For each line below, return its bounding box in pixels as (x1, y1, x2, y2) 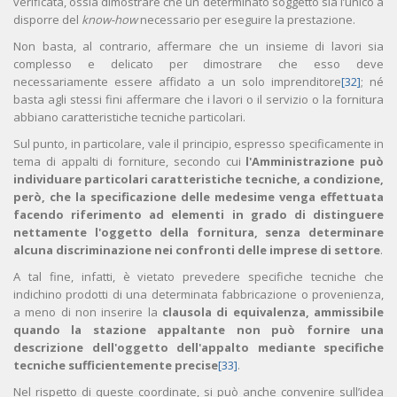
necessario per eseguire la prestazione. (140, 12, 355, 28)
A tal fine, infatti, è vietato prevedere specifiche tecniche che (13, 269, 384, 285)
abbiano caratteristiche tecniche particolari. (13, 109, 245, 126)
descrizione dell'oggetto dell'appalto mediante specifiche (13, 339, 384, 356)
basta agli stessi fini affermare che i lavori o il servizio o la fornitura (13, 91, 384, 108)
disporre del (13, 12, 82, 28)
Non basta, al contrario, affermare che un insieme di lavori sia (13, 38, 384, 55)
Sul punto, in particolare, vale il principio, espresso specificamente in (13, 136, 384, 152)
